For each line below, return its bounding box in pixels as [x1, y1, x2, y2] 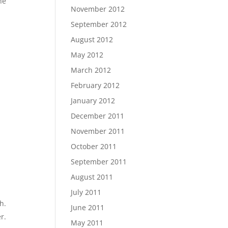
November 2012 [71, 4, 125, 14]
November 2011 [71, 126, 125, 136]
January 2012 [71, 96, 116, 105]
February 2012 [71, 80, 120, 90]
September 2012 [71, 19, 127, 29]
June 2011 [71, 203, 105, 212]
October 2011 [71, 141, 117, 151]
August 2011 [71, 172, 113, 182]
